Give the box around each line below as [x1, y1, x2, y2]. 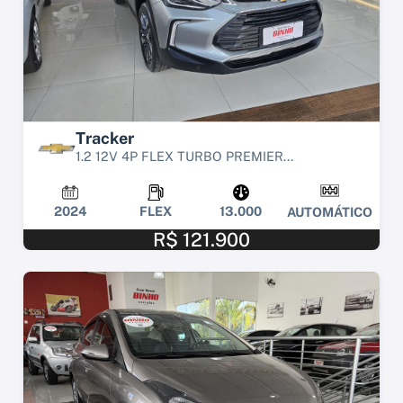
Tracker [76, 129, 134, 148]
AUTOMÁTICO [287, 203, 372, 219]
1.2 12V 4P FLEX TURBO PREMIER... [76, 148, 293, 165]
